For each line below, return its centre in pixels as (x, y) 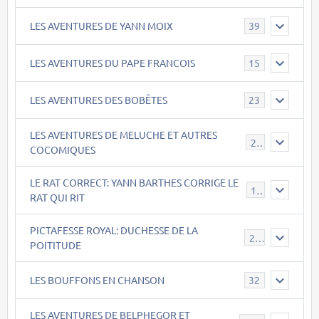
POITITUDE (56, 245)
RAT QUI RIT (57, 197)
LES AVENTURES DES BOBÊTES (99, 99)
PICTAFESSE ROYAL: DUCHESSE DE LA (114, 230)
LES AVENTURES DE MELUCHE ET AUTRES (124, 134)
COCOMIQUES (63, 149)
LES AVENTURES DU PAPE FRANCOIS (113, 62)
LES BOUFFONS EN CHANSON (97, 279)
